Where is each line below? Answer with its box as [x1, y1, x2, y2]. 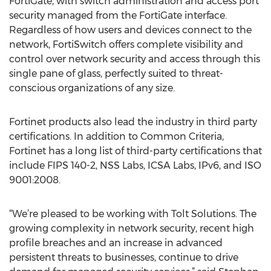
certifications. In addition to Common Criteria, [9, 131, 224, 142]
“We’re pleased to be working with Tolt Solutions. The [9, 208, 256, 220]
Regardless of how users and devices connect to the [9, 24, 252, 36]
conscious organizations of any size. [9, 82, 175, 94]
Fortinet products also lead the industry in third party [9, 116, 257, 128]
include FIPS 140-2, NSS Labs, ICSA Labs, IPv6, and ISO [9, 160, 261, 171]
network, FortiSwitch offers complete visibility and [9, 39, 243, 50]
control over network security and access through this [9, 53, 260, 65]
